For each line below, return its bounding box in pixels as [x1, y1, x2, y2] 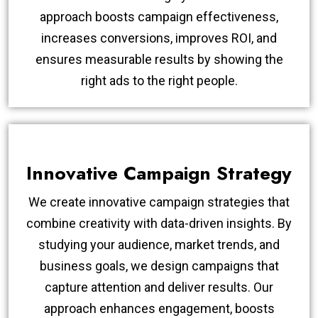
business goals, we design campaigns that [39, 258, 279, 273]
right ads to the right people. [80, 72, 238, 88]
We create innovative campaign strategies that [28, 194, 290, 209]
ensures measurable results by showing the [35, 51, 283, 67]
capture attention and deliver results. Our [45, 279, 273, 295]
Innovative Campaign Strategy [26, 159, 292, 187]
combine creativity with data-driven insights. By [26, 215, 292, 231]
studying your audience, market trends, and [38, 236, 280, 252]
